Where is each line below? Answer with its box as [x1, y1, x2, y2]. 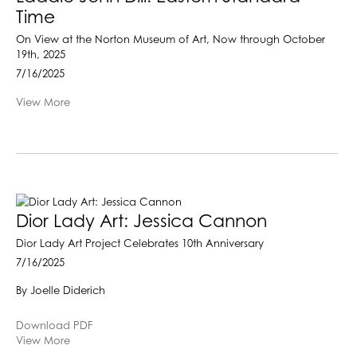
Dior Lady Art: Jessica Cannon [16, 213, 267, 232]
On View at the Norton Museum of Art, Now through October [16, 35, 325, 45]
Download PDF [16, 320, 92, 331]
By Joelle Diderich [16, 285, 105, 296]
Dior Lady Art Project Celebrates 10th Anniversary [16, 239, 264, 249]
